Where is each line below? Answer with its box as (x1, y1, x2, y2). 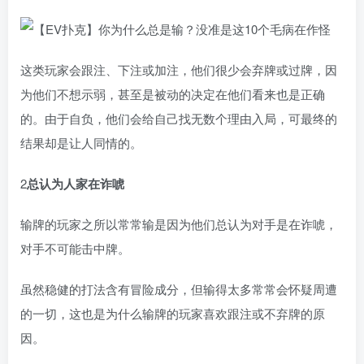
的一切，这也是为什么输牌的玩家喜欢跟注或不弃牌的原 (20, 305, 325, 322)
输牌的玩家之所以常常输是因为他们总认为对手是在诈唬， (20, 215, 337, 232)
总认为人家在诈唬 (27, 175, 124, 193)
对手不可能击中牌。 (20, 240, 130, 257)
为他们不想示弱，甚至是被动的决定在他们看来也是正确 (20, 85, 325, 102)
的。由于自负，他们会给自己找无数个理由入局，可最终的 (20, 110, 337, 127)
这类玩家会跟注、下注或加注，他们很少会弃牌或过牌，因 (20, 61, 337, 78)
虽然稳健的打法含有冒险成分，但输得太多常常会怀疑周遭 (20, 280, 337, 297)
